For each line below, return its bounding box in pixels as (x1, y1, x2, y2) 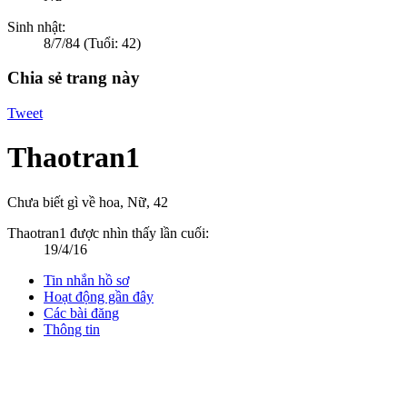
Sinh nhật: (7, 18, 65, 35)
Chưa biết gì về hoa (7, 194, 120, 210)
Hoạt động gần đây (44, 288, 154, 304)
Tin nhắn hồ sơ (44, 272, 129, 288)
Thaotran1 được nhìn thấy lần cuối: (7, 224, 209, 241)
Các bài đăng (44, 304, 119, 321)
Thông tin (44, 321, 100, 337)
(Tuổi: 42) (84, 35, 141, 51)
